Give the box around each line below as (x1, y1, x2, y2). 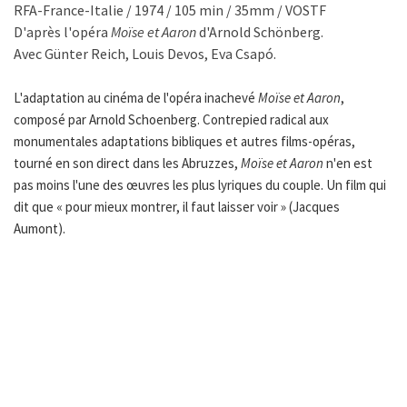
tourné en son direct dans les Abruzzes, (14, 154, 241, 173)
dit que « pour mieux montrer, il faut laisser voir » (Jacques (14, 198, 340, 216)
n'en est (323, 154, 372, 173)
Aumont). (14, 220, 65, 238)
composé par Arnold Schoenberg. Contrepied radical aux (14, 111, 329, 129)
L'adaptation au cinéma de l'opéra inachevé (14, 89, 258, 107)
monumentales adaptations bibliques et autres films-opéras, (14, 133, 355, 151)
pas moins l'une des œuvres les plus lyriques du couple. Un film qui (14, 176, 386, 194)
